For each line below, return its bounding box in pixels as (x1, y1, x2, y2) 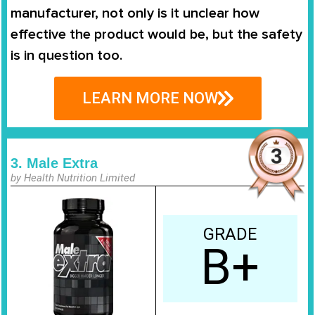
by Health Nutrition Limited (11, 171, 135, 184)
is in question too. (11, 47, 122, 65)
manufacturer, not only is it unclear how (11, 5, 259, 22)
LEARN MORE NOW (82, 89, 218, 107)
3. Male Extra (11, 155, 98, 171)
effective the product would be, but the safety (11, 26, 302, 44)
